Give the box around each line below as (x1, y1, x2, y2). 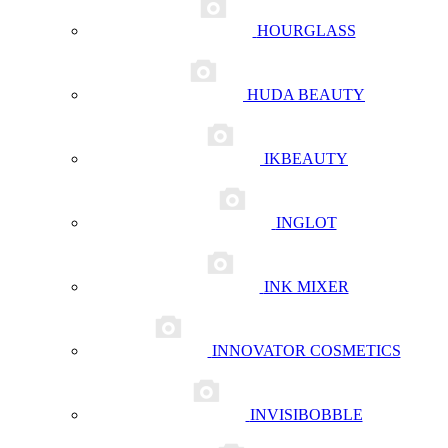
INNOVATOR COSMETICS (211, 342, 401, 359)
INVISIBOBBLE (249, 406, 363, 423)
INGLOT (275, 214, 337, 231)
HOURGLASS (256, 22, 356, 39)
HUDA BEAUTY (247, 86, 365, 103)
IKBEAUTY (264, 150, 348, 167)
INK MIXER (263, 278, 349, 295)
